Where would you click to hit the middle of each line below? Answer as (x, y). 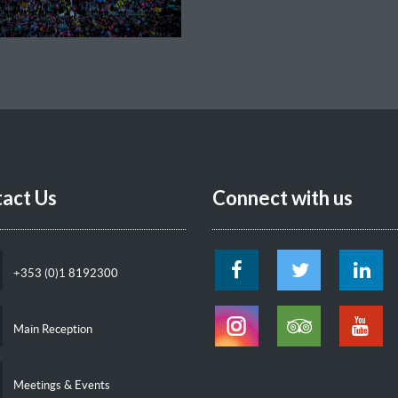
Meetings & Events (60, 385)
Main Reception (52, 329)
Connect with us (283, 197)
